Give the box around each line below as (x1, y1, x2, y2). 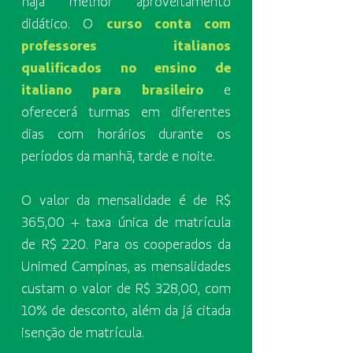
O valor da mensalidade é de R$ (21, 191, 231, 209)
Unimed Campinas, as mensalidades (21, 257, 231, 275)
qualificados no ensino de (21, 58, 231, 76)
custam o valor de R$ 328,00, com (21, 279, 231, 297)
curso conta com (106, 14, 231, 32)
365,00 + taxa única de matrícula (21, 213, 231, 231)
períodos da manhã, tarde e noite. (21, 147, 215, 165)
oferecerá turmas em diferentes (21, 102, 231, 121)
